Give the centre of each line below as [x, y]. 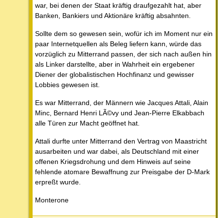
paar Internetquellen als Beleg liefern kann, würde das [118, 44]
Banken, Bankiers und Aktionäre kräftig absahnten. [113, 16]
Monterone [52, 200]
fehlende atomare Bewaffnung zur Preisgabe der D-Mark [122, 172]
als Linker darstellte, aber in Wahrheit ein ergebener [115, 64]
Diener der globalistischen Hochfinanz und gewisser [115, 75]
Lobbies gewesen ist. [67, 85]
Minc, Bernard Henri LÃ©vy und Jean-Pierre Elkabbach [120, 113]
